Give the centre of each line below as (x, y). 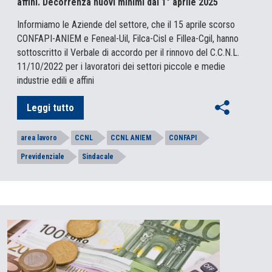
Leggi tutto (50, 108)
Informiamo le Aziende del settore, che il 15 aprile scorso (126, 25)
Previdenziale (42, 157)
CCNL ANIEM (131, 138)
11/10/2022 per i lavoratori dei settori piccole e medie (121, 67)
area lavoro (39, 138)
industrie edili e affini (56, 81)
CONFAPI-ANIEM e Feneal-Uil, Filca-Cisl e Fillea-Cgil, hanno (128, 39)
